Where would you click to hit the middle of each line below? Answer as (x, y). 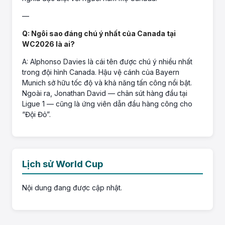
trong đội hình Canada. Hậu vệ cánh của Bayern (101, 72)
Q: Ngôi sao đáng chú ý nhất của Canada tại (99, 34)
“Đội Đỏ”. (36, 115)
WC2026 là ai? (48, 44)
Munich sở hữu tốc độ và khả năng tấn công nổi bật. (107, 83)
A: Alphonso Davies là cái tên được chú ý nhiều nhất (107, 62)
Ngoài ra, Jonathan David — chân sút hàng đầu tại (105, 93)
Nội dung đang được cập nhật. (72, 188)
